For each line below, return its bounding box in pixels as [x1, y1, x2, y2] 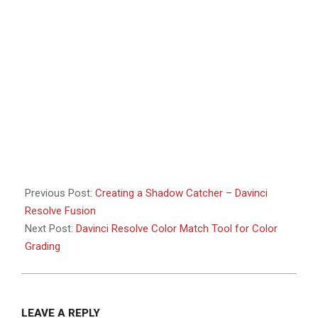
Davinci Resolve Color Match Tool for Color [76, 221, 278, 235]
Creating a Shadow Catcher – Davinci [95, 186, 268, 199]
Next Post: [25, 221, 76, 235]
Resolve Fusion [25, 204, 96, 217]
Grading [25, 239, 60, 253]
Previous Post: [25, 186, 95, 199]
